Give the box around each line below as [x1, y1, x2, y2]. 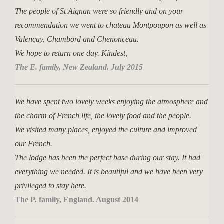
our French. [15, 139, 52, 148]
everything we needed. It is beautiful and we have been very [15, 167, 203, 176]
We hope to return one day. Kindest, [15, 49, 127, 57]
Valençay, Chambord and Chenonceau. [15, 35, 139, 43]
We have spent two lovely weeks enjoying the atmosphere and [15, 97, 208, 106]
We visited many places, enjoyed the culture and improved [15, 125, 197, 134]
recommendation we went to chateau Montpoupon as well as [15, 21, 206, 29]
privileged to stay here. [15, 181, 86, 190]
